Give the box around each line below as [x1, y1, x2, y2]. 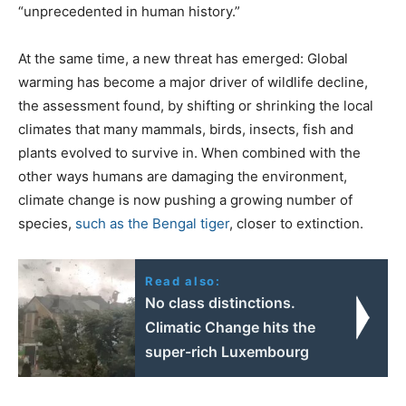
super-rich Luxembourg [145, 342, 310, 361]
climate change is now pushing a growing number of [18, 190, 353, 208]
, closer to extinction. [229, 214, 363, 232]
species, [18, 214, 75, 232]
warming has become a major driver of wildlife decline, [18, 72, 368, 91]
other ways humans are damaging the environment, [18, 167, 347, 185]
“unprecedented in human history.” [18, 2, 240, 20]
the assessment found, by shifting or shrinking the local [18, 96, 373, 114]
